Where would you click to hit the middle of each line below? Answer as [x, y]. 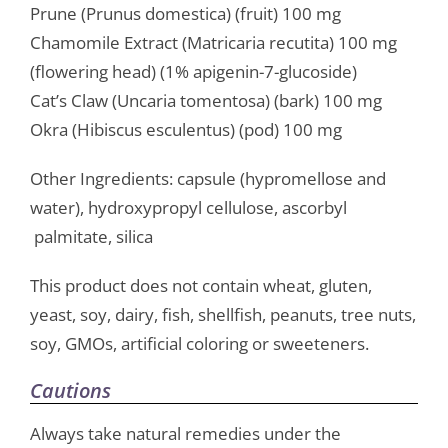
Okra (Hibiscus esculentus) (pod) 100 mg [185, 130]
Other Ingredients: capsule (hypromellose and [207, 179]
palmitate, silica [91, 237]
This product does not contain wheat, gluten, [200, 286]
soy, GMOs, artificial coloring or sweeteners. [199, 344]
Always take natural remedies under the [185, 434]
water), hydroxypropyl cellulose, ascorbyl [188, 208]
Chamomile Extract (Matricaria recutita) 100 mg [213, 43]
